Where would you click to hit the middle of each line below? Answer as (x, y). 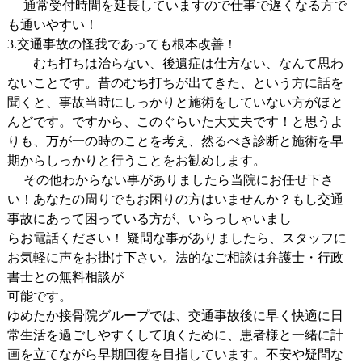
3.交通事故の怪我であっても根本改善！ (122, 44)
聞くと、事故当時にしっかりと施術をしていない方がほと (175, 102)
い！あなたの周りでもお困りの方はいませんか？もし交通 (175, 199)
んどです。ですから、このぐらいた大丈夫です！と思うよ (175, 122)
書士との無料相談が (65, 277)
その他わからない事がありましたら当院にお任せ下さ (170, 180)
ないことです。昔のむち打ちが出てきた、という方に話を (175, 83)
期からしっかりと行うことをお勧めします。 (136, 160)
